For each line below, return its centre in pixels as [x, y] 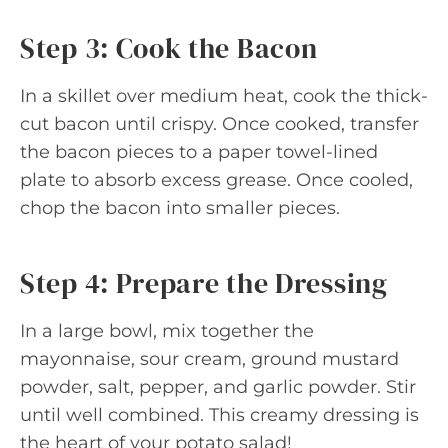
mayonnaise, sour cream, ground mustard [209, 358]
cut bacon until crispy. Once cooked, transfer [219, 123]
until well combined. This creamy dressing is [219, 414]
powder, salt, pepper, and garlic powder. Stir [218, 386]
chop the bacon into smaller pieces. [180, 207]
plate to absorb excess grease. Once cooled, [216, 179]
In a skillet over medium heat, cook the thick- [224, 95]
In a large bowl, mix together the [167, 330]
